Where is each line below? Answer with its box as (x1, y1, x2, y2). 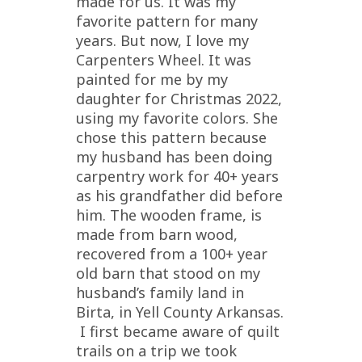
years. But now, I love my (76, 30, 249, 50)
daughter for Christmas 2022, (76, 88, 282, 108)
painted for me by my (76, 69, 228, 89)
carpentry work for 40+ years (76, 166, 279, 186)
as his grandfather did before (76, 185, 283, 205)
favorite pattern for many (76, 11, 258, 31)
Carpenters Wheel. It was (76, 49, 251, 69)
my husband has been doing (76, 146, 272, 166)
